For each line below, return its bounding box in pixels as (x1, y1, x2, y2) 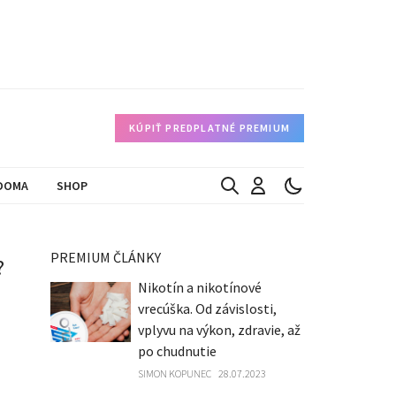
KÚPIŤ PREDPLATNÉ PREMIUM (129, 121, 290, 134)
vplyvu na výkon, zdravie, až (137, 321, 301, 339)
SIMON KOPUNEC (137, 367, 211, 380)
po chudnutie (137, 342, 217, 360)
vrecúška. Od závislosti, (137, 300, 277, 317)
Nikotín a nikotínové (137, 278, 262, 296)
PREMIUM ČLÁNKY (50, 248, 162, 266)
